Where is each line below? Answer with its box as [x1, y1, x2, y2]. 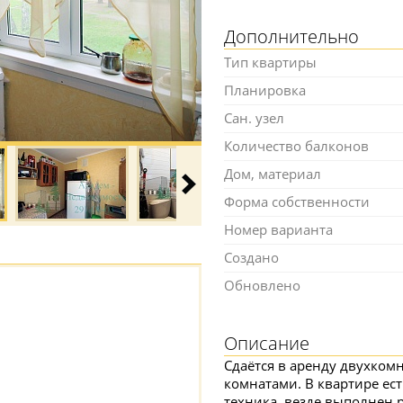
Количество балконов [224, 137, 369, 155]
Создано [224, 248, 279, 266]
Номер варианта [224, 220, 333, 238]
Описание [224, 331, 309, 355]
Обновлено [224, 276, 300, 294]
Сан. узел [224, 109, 284, 127]
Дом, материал [224, 165, 321, 183]
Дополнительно [224, 24, 359, 49]
